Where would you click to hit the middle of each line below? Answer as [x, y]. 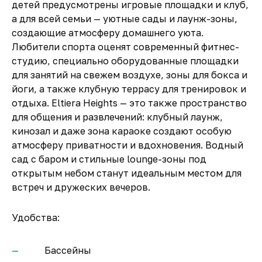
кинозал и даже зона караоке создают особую [122, 131]
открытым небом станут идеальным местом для [127, 173]
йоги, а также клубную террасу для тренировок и [129, 89]
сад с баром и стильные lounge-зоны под [109, 159]
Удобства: [36, 218]
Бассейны [68, 250]
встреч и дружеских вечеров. [81, 187]
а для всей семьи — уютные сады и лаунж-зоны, [125, 19]
